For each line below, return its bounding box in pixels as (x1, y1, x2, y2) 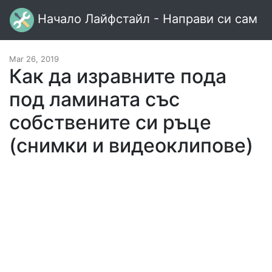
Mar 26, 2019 (9, 54, 59, 64)
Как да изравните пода (9, 64, 226, 88)
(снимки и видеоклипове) (9, 134, 253, 157)
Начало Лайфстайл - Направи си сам (34, 12, 257, 27)
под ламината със (9, 87, 180, 111)
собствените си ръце (9, 110, 211, 134)
